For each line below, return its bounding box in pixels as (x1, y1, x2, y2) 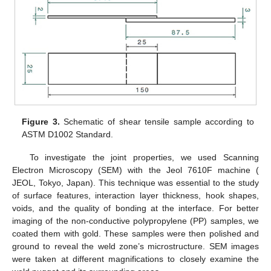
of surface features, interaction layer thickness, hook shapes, (12, 191, 259, 201)
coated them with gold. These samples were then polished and (12, 229, 259, 239)
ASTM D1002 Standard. (22, 129, 114, 139)
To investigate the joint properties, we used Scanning (29, 152, 259, 163)
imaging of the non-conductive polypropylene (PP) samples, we (12, 216, 259, 226)
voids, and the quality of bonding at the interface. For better (12, 203, 259, 214)
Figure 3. (22, 116, 60, 126)
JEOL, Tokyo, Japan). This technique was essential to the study (12, 178, 259, 188)
